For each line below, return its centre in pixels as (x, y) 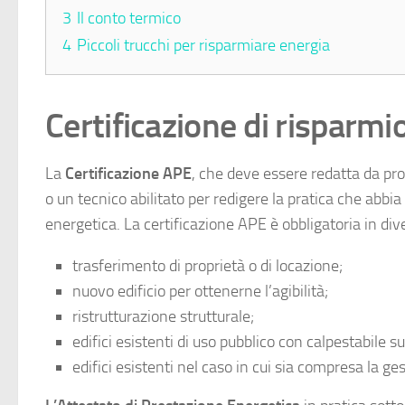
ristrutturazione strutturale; (163, 317)
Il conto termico (129, 19)
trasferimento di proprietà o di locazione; (207, 266)
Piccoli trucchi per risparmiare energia (203, 46)
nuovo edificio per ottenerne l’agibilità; (200, 292)
